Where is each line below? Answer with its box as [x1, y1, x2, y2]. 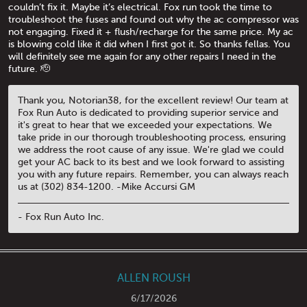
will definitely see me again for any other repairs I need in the [8, 51, 276, 62]
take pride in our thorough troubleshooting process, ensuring [18, 132, 286, 143]
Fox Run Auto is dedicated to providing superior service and [18, 108, 278, 119]
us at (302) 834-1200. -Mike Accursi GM [18, 182, 195, 193]
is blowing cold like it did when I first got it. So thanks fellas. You [8, 39, 290, 50]
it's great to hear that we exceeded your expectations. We [18, 120, 272, 131]
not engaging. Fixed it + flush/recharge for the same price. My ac [8, 27, 293, 38]
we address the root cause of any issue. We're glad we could [18, 145, 284, 156]
